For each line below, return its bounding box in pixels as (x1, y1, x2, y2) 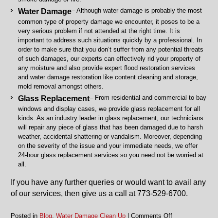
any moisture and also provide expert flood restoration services (18, 64, 196, 72)
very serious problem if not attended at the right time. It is (18, 27, 181, 35)
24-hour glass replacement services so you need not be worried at (18, 151, 204, 159)
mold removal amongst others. (18, 83, 104, 90)
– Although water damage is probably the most (72, 7, 202, 14)
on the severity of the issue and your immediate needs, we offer (18, 142, 198, 149)
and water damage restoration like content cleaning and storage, (18, 73, 199, 81)
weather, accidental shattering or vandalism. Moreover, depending (18, 133, 202, 140)
